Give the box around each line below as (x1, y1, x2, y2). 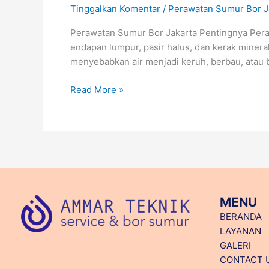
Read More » (70, 83, 124, 95)
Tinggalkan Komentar (70, 3, 160, 15)
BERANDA (220, 211, 262, 223)
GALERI (220, 240, 251, 252)
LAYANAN (220, 225, 261, 237)
